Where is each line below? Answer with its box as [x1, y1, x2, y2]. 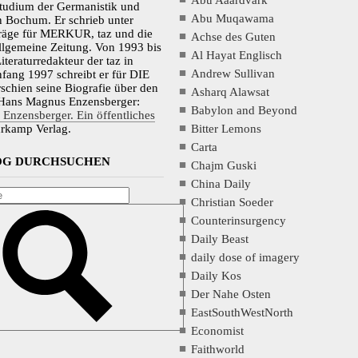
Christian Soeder [191, 195, 274, 209]
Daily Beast [191, 232, 249, 245]
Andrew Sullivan [191, 66, 276, 80]
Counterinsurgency [191, 213, 287, 227]
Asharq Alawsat [191, 85, 270, 98]
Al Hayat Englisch [191, 48, 283, 62]
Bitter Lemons [191, 121, 262, 135]
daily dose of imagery [191, 250, 300, 264]
